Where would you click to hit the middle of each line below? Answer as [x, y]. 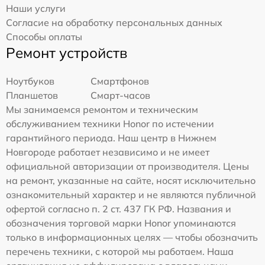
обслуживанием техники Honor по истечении [110, 124]
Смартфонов [120, 81]
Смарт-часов [121, 96]
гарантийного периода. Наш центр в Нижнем [111, 138]
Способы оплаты [44, 37]
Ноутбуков [30, 81]
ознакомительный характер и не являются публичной [131, 195]
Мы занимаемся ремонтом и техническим [102, 110]
